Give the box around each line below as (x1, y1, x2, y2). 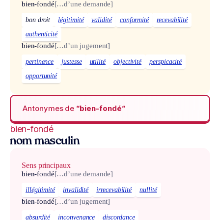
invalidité (63, 186, 89, 194)
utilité (89, 57, 106, 65)
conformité (119, 16, 149, 24)
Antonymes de (23, 103, 77, 113)
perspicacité (149, 57, 182, 65)
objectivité (113, 57, 142, 65)
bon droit (26, 16, 51, 24)
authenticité (26, 30, 58, 38)
